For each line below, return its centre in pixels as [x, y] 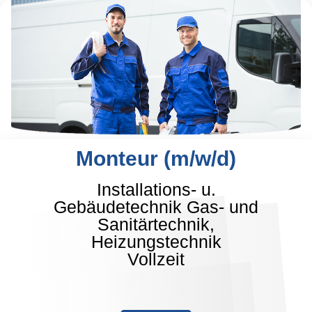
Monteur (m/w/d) [156, 158]
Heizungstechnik [156, 242]
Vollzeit [156, 259]
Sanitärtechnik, [156, 224]
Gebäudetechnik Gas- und [156, 207]
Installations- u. [156, 189]
